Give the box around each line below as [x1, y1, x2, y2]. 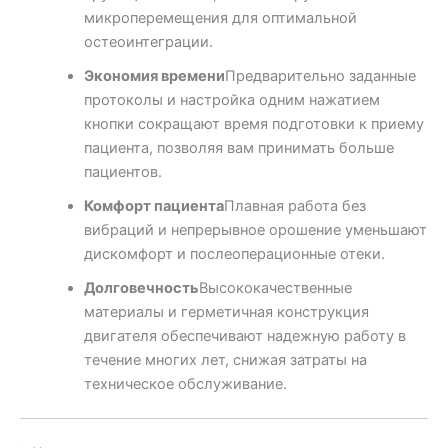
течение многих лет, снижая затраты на [83, 351, 367, 370]
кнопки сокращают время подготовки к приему [83, 115, 424, 134]
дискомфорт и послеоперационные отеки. [83, 245, 385, 264]
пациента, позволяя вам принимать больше [83, 139, 394, 158]
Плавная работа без [223, 197, 366, 216]
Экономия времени [83, 67, 225, 86]
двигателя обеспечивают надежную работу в [83, 327, 406, 346]
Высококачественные [198, 279, 352, 298]
